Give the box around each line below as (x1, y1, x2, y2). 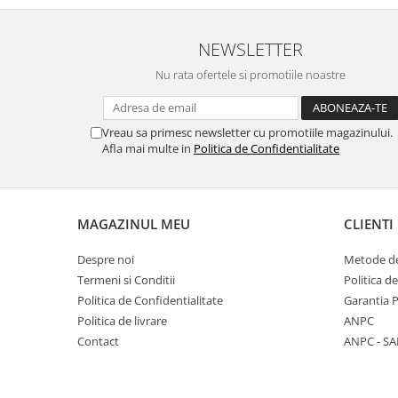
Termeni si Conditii (77, 272, 175, 289)
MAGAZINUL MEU (77, 215, 190, 234)
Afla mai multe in (102, 140, 194, 157)
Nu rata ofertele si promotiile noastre (155, 67, 346, 84)
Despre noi (77, 251, 134, 268)
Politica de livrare (77, 313, 167, 330)
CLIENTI (344, 215, 394, 234)
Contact (77, 333, 119, 350)
